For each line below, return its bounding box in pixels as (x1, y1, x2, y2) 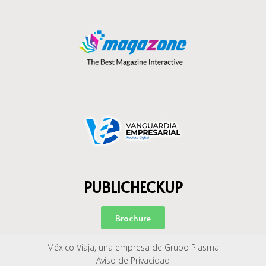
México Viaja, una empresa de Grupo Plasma (47, 241, 219, 253)
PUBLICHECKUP (84, 176, 182, 197)
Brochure (115, 211, 151, 224)
